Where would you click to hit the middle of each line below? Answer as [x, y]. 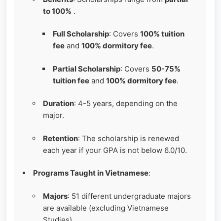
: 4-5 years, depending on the [126, 104]
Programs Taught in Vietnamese [91, 173]
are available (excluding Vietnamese [106, 208]
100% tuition [162, 34]
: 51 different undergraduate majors [129, 196]
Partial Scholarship [87, 69]
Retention [60, 138]
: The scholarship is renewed [129, 138]
